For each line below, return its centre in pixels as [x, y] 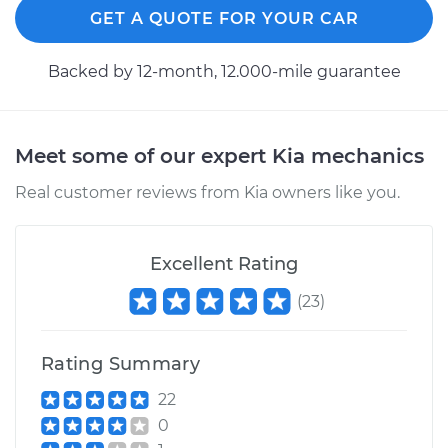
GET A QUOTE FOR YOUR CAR [224, 18]
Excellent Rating [224, 264]
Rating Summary [121, 364]
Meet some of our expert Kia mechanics [219, 156]
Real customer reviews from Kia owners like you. [207, 192]
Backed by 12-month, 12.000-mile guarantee [224, 71]
